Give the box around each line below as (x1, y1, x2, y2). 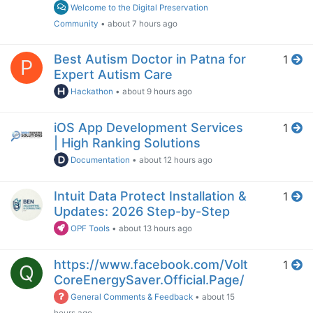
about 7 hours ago (108, 19, 177, 29)
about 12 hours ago (139, 155, 213, 166)
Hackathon (68, 87, 114, 97)
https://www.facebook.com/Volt (54, 257, 248, 272)
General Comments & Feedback (68, 292, 194, 303)
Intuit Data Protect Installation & (54, 189, 247, 204)
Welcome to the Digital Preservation (68, 3, 209, 13)
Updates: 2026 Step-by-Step (54, 204, 230, 219)
